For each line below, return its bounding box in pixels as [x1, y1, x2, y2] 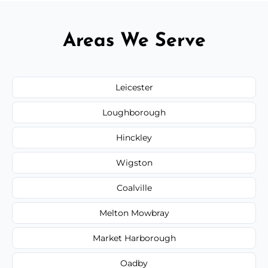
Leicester [115, 81, 153, 93]
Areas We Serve [62, 31, 206, 51]
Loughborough [102, 106, 166, 118]
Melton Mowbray [99, 207, 169, 218]
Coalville [116, 182, 152, 193]
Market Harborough [92, 232, 176, 243]
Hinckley [116, 132, 152, 143]
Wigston [115, 157, 153, 168]
